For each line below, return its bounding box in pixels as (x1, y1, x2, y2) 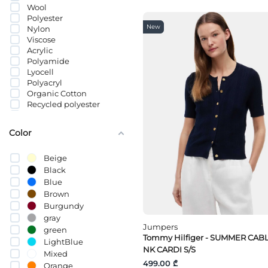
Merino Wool (27, 121, 76, 131)
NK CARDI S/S (143, 245, 196, 255)
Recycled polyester (27, 99, 100, 109)
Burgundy (44, 201, 84, 211)
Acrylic (27, 45, 53, 56)
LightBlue (44, 237, 83, 247)
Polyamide (27, 56, 69, 66)
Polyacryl (27, 78, 62, 88)
